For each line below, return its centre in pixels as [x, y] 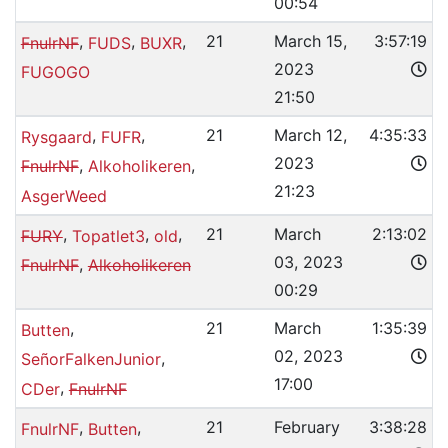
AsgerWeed [63, 195]
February [306, 427]
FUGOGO [55, 72]
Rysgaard [56, 136]
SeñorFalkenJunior [90, 359]
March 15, [310, 41]
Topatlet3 [108, 235]
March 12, [310, 135]
